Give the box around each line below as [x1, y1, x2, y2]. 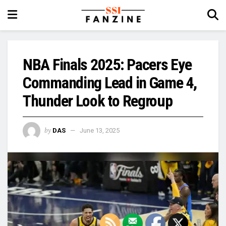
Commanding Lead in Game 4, [23, 73, 197, 92]
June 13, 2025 [80, 126, 120, 134]
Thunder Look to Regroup [23, 91, 173, 110]
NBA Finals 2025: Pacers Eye [23, 55, 192, 74]
